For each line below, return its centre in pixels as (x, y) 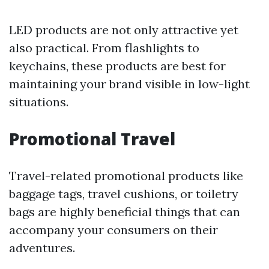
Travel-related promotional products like (126, 176)
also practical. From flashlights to (104, 48)
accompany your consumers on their (113, 230)
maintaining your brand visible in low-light (129, 84)
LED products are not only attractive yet (124, 30)
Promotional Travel (92, 139)
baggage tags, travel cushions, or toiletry (124, 194)
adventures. (42, 248)
